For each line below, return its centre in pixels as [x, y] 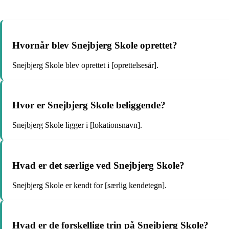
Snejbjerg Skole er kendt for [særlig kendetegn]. [89, 185]
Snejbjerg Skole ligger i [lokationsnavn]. [77, 125]
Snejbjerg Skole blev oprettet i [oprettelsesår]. [85, 65]
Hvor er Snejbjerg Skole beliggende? [89, 105]
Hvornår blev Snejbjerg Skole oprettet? [95, 45]
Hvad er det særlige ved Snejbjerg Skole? [98, 165]
